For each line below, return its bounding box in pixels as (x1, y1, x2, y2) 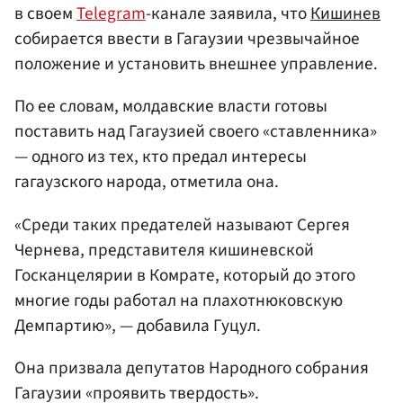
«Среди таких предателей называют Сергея (14, 211, 350, 237)
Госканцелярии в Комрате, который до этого (14, 262, 355, 288)
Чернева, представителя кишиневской (14, 237, 314, 263)
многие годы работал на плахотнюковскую (14, 287, 343, 313)
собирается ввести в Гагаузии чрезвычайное (14, 26, 360, 52)
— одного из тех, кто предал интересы (14, 144, 307, 170)
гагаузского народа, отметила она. (14, 169, 279, 195)
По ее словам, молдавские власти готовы (14, 94, 327, 120)
